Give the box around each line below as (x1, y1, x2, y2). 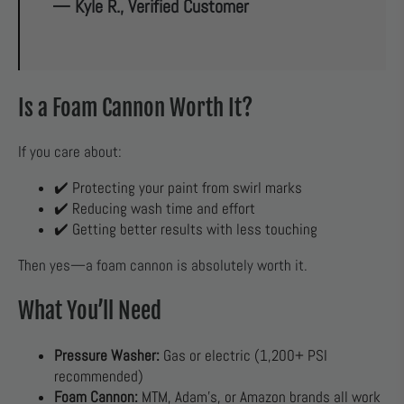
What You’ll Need (18, 296, 161, 325)
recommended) (54, 366, 143, 386)
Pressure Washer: (54, 345, 160, 365)
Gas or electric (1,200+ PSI (160, 345, 327, 365)
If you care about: (18, 142, 122, 162)
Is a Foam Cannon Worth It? (18, 93, 252, 122)
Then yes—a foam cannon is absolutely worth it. (18, 256, 308, 276)
